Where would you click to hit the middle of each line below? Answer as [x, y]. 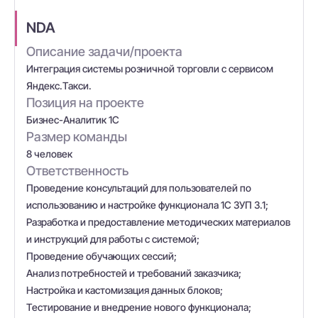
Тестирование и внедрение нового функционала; [139, 307]
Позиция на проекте [85, 103]
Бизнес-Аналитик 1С [73, 120]
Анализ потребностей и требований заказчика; [134, 273]
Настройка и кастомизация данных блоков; [125, 290]
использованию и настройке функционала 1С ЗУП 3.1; [147, 205]
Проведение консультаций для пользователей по [139, 188]
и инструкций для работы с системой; [113, 239]
